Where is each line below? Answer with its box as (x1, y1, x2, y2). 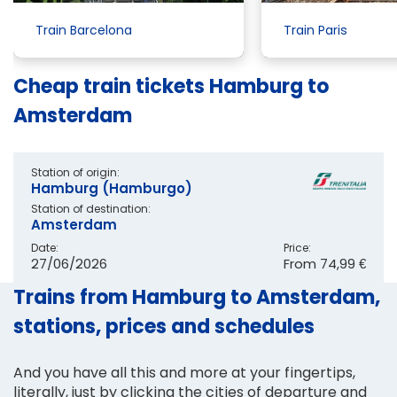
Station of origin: (31, 165, 120, 181)
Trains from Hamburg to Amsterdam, (13, 283, 380, 311)
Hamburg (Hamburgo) (31, 179, 192, 198)
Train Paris (284, 20, 347, 39)
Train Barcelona (35, 20, 132, 39)
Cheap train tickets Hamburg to (13, 72, 329, 100)
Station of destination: (31, 201, 151, 217)
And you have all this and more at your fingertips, (13, 362, 355, 383)
